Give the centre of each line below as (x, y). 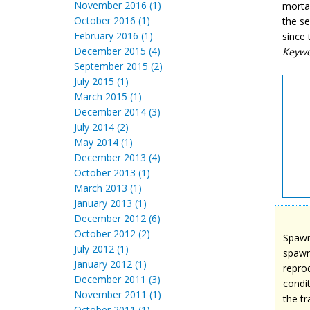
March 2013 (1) (108, 188)
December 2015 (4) (117, 51)
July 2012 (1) (101, 249)
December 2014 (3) (117, 112)
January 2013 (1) (110, 203)
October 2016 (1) (112, 20)
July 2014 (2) (101, 127)
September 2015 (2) (118, 66)
